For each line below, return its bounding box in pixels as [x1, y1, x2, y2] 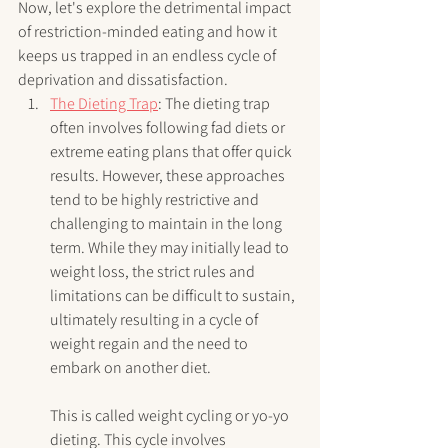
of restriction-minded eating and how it [18, 21, 280, 43]
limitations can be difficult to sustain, [50, 285, 298, 307]
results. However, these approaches [50, 165, 288, 187]
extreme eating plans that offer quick [50, 141, 295, 163]
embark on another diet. [50, 357, 211, 379]
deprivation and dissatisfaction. [18, 69, 228, 91]
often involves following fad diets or [50, 117, 288, 139]
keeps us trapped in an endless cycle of [18, 45, 279, 67]
